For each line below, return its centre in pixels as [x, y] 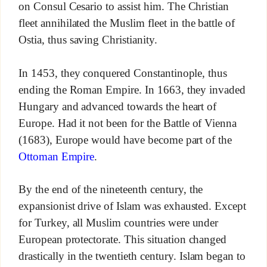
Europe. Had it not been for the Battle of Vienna [128, 123]
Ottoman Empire [56, 156]
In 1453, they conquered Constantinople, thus [123, 73]
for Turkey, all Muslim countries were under [118, 223]
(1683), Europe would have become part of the [125, 139]
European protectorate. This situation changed [122, 240]
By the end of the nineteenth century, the [111, 190]
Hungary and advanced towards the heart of [117, 106]
